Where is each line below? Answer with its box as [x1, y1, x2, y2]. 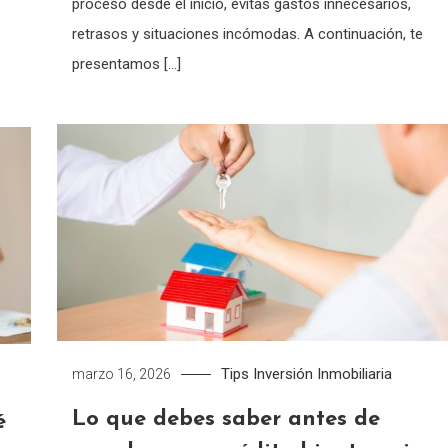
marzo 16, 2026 [71, 365, 171, 382]
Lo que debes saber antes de [71, 407, 380, 431]
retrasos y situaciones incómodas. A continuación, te [71, 24, 423, 43]
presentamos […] [71, 54, 181, 73]
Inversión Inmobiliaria [252, 364, 392, 383]
